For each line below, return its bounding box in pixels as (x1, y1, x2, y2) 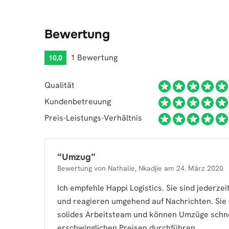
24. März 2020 (176, 164, 223, 173)
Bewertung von (57, 164, 108, 173)
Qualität (44, 80, 75, 90)
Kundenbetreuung (44, 96, 111, 107)
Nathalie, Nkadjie (108, 164, 162, 173)
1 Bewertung (71, 52, 118, 63)
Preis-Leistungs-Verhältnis (44, 112, 142, 123)
